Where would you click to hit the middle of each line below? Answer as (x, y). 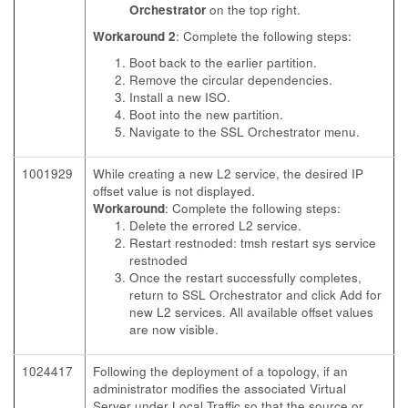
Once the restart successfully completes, (245, 277)
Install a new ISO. (180, 97)
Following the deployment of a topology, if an (220, 371)
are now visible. (174, 329)
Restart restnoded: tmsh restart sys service (253, 243)
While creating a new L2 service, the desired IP (228, 173)
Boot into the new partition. (206, 114)
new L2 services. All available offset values (251, 312)
